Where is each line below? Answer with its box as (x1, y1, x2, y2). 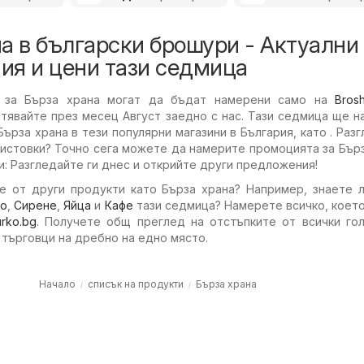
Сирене (14, 198, 58, 212)
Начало (38, 278, 76, 290)
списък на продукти (87, 278, 184, 290)
